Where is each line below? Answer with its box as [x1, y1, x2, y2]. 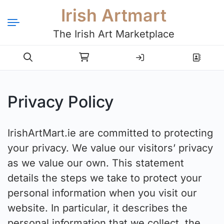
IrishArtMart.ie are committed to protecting [7, 127, 213, 139]
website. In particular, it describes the [7, 202, 187, 214]
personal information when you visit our [7, 187, 197, 199]
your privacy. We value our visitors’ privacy [7, 142, 213, 154]
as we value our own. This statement [7, 157, 184, 169]
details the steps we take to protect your [7, 172, 202, 184]
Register [178, 48, 214, 58]
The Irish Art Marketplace [52, 28, 174, 40]
